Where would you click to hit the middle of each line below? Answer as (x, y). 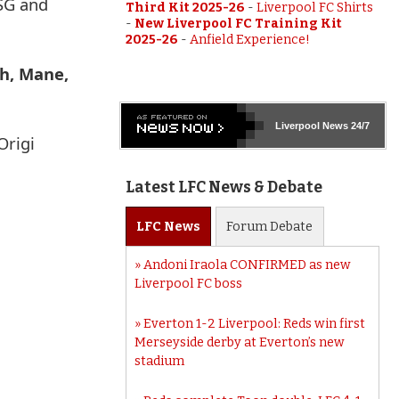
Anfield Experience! (249, 39)
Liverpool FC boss (189, 283)
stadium (160, 361)
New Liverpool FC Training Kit (238, 23)
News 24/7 (344, 125)
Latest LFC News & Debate (224, 187)
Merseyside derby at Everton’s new (240, 342)
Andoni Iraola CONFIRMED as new (248, 265)
